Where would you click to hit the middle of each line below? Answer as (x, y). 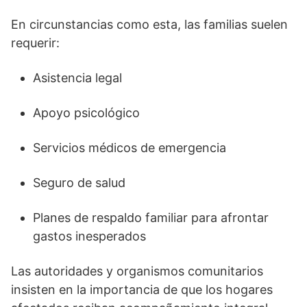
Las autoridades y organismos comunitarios (137, 271)
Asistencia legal (77, 78)
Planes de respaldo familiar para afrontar (151, 218)
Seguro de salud (79, 183)
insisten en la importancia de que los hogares (142, 290)
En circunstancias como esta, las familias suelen (149, 25)
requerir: (35, 43)
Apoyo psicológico (86, 113)
